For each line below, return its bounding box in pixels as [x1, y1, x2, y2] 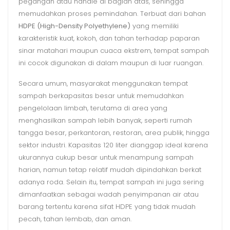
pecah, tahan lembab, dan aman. [18, 214, 131, 224]
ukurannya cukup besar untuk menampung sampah [18, 152, 194, 162]
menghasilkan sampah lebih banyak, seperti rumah [18, 115, 192, 125]
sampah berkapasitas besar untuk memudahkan [18, 90, 184, 101]
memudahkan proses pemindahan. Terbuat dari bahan [18, 8, 206, 18]
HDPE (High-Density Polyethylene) [18, 21, 130, 31]
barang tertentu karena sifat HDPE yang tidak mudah [18, 201, 196, 212]
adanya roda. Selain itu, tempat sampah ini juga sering [18, 177, 204, 187]
